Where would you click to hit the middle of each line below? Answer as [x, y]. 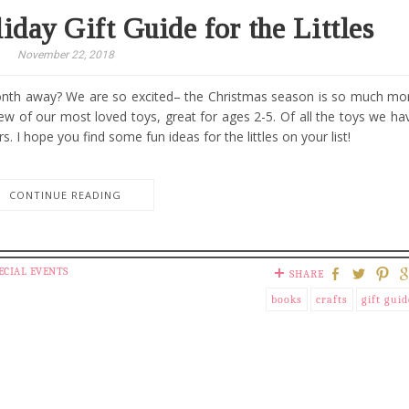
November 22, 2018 [66, 55]
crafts [332, 299]
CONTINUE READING [65, 195]
